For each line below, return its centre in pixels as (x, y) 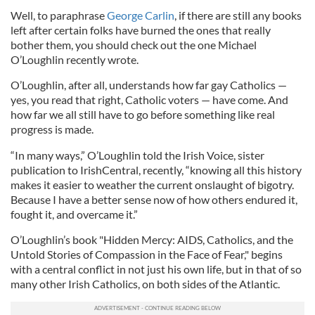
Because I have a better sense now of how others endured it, (154, 200)
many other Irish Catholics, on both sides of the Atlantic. (145, 284)
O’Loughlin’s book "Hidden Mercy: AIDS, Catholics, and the (152, 240)
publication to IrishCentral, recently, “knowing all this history (156, 170)
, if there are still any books (238, 15)
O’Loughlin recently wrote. (75, 60)
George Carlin (141, 15)
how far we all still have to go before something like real (143, 115)
